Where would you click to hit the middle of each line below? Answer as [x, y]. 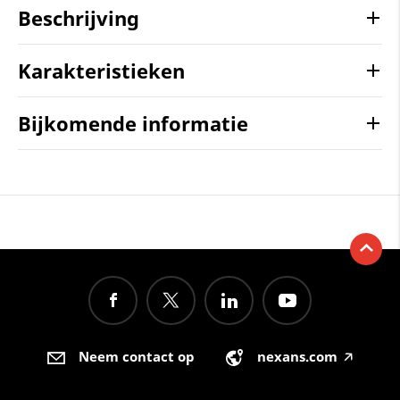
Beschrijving [79, 17]
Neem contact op [137, 357]
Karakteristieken [101, 70]
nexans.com [297, 357]
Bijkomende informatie [133, 123]
